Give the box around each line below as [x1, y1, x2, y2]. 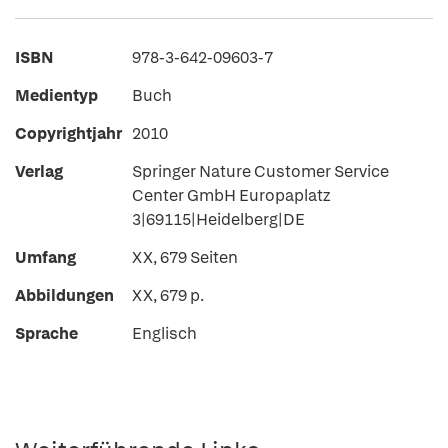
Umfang [15, 247, 76, 268]
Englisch [132, 323, 197, 344]
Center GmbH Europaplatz [132, 185, 330, 206]
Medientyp [15, 85, 98, 106]
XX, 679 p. [132, 285, 204, 306]
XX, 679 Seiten [132, 247, 238, 268]
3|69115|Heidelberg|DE [132, 209, 305, 230]
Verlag [15, 161, 63, 182]
